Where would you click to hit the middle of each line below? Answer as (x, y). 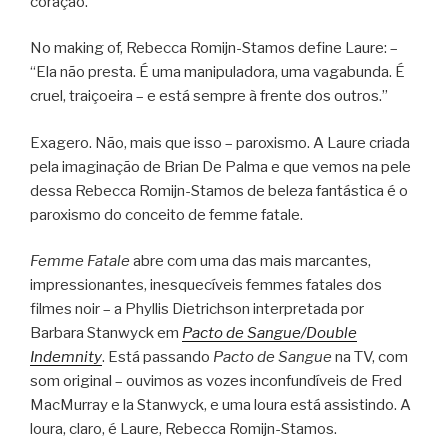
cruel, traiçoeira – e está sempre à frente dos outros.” (209, 96)
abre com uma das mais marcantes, (250, 261)
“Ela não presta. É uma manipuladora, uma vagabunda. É (217, 72)
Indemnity (66, 357)
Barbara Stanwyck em (106, 333)
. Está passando (157, 357)
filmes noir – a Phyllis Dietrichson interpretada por (197, 309)
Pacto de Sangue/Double (269, 333)
